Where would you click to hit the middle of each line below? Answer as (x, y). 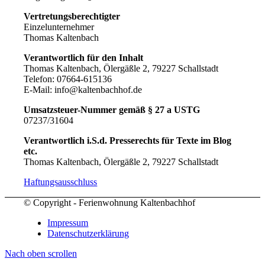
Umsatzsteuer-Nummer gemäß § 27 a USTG (112, 110)
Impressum (68, 223)
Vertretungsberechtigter (72, 17)
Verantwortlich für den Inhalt (84, 58)
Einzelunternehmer (59, 27)
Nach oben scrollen (41, 254)
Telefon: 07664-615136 (68, 79)
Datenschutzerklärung (88, 234)
